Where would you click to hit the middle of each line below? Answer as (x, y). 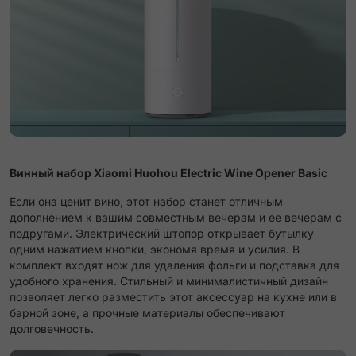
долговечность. (52, 329)
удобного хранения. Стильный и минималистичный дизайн (169, 281)
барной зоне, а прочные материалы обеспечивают (147, 313)
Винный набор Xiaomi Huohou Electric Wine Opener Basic (168, 173)
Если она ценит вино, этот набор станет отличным (146, 202)
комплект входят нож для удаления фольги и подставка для (174, 265)
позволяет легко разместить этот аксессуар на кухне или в (173, 297)
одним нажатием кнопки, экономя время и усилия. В (155, 250)
